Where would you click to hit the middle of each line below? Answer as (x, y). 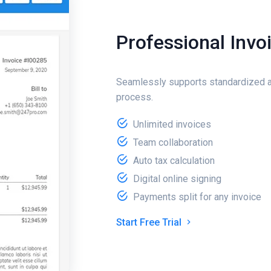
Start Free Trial (150, 222)
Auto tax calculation (174, 161)
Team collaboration (173, 142)
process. (135, 97)
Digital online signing (177, 179)
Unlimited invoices (172, 124)
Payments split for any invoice (197, 197)
